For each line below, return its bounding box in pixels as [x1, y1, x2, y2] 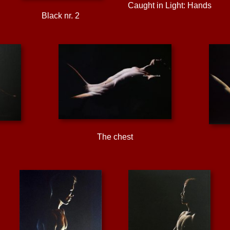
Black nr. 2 [41, 11, 80, 20]
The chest [97, 132, 133, 142]
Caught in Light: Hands [127, 1, 212, 10]
